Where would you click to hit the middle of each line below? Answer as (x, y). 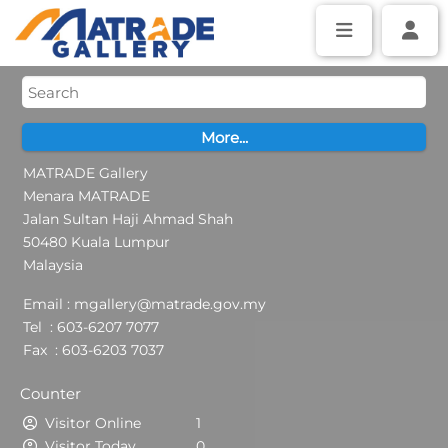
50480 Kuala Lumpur (96, 242)
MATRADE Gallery (85, 173)
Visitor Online (93, 423)
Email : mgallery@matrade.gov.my (144, 304)
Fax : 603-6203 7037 (93, 350)
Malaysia (53, 265)
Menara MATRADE (86, 196)
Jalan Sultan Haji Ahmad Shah (128, 219)
